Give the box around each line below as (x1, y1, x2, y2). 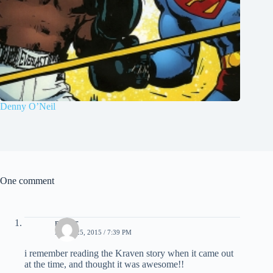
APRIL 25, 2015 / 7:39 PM (55, 229, 132, 236)
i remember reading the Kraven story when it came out (24, 248, 233, 259)
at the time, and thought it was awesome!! (24, 259, 184, 270)
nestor (55, 218, 78, 229)
